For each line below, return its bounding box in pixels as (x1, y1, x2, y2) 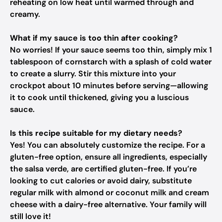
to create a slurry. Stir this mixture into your (10, 68, 176, 79)
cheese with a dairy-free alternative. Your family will (10, 199, 207, 210)
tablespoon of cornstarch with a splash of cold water (10, 56, 212, 67)
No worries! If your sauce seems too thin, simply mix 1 (10, 45, 212, 55)
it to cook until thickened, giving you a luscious (10, 92, 189, 103)
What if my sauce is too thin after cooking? (10, 33, 178, 43)
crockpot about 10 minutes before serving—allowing (10, 80, 208, 91)
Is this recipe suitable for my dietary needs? (10, 128, 182, 138)
